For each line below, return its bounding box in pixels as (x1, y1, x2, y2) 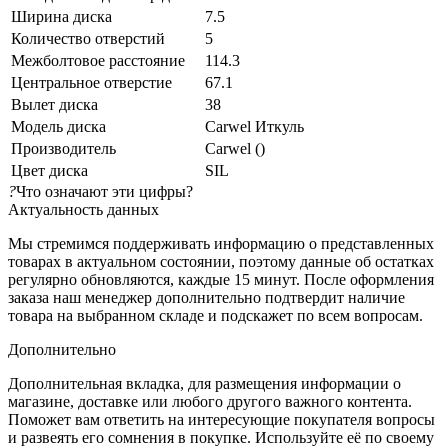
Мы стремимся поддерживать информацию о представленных (8, 234, 434, 252)
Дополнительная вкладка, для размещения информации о (8, 374, 401, 392)
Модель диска (11, 117, 106, 135)
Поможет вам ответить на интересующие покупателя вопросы (8, 410, 435, 428)
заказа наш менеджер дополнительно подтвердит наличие (8, 288, 405, 306)
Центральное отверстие (11, 73, 172, 91)
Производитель (11, 139, 116, 157)
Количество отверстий (11, 29, 165, 47)
